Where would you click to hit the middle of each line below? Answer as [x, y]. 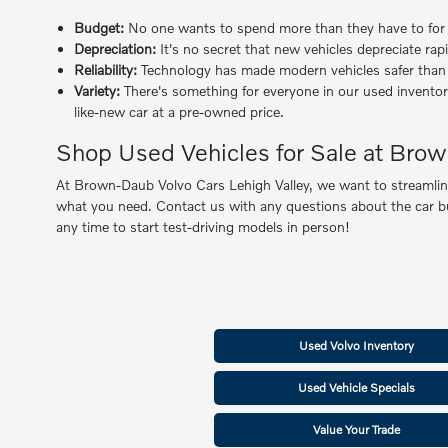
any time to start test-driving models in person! [203, 227]
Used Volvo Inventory [357, 346]
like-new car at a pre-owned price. [179, 112]
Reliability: [106, 70]
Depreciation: [115, 49]
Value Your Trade [357, 430]
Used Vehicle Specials [357, 388]
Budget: [99, 28]
